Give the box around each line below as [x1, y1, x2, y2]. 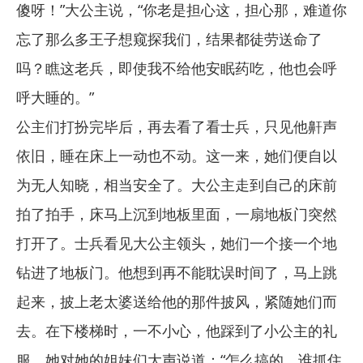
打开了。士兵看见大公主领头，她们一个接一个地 [16, 233, 337, 253]
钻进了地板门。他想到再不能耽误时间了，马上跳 [16, 263, 337, 282]
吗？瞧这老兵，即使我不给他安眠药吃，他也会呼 [16, 58, 337, 78]
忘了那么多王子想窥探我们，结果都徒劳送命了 [16, 29, 322, 49]
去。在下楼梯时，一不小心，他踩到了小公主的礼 [16, 321, 337, 340]
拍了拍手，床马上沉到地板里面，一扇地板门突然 [16, 204, 337, 224]
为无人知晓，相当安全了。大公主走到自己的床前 [16, 175, 337, 194]
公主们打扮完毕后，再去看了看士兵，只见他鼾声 [16, 117, 337, 136]
